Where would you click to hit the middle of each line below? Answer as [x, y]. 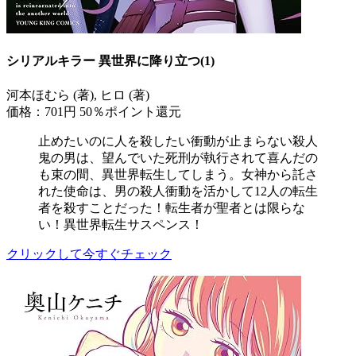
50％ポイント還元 [130, 111]
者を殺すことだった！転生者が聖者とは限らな [172, 207]
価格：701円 [43, 111]
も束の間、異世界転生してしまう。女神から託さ [178, 174]
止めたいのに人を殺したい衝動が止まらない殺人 [178, 141]
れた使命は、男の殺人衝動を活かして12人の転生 [178, 191]
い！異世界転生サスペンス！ [121, 224]
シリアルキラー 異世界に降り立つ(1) [110, 61]
